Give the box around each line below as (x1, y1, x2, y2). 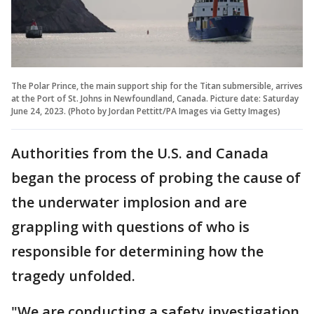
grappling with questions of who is (11, 217, 250, 236)
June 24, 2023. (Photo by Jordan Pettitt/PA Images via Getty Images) (11, 104, 280, 117)
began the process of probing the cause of (11, 168, 301, 187)
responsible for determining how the (11, 241, 264, 261)
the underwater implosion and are (11, 192, 247, 212)
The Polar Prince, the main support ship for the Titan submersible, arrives (11, 79, 303, 92)
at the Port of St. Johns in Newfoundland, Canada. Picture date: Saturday (11, 92, 299, 104)
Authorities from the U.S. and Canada (11, 143, 268, 163)
